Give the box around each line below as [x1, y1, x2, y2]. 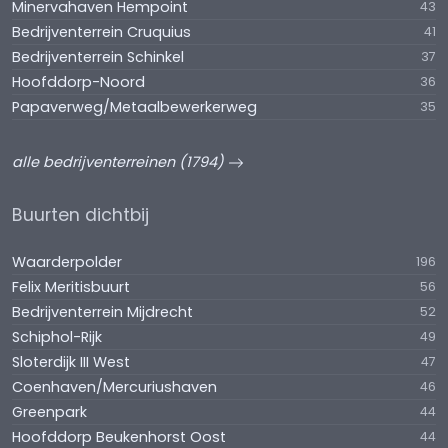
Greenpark [12, 402, 87, 422]
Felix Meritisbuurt [12, 277, 130, 297]
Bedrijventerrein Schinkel [12, 47, 184, 67]
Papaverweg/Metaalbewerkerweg [12, 97, 257, 117]
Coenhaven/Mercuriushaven [12, 377, 217, 397]
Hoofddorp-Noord [12, 72, 145, 92]
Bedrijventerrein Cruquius [12, 22, 191, 42]
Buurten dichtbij [12, 203, 149, 227]
